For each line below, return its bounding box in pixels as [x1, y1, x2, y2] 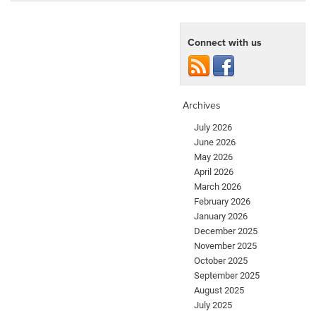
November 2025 [194, 241, 257, 252]
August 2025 [194, 285, 244, 296]
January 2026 [194, 211, 248, 222]
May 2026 [194, 152, 233, 163]
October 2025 [194, 255, 248, 267]
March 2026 [194, 181, 241, 193]
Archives [183, 98, 221, 113]
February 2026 [194, 196, 250, 207]
